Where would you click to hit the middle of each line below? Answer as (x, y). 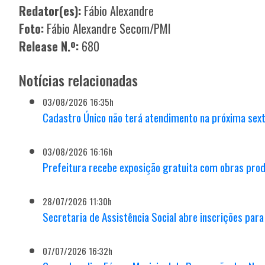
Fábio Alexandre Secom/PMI (109, 28)
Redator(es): (50, 10)
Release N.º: (49, 46)
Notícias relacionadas (79, 80)
